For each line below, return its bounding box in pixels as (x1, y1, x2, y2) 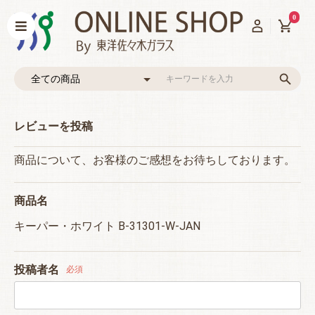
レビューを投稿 (14, 120, 93, 133)
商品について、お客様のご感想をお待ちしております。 (14, 153, 295, 167)
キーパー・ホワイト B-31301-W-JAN (14, 219, 200, 233)
